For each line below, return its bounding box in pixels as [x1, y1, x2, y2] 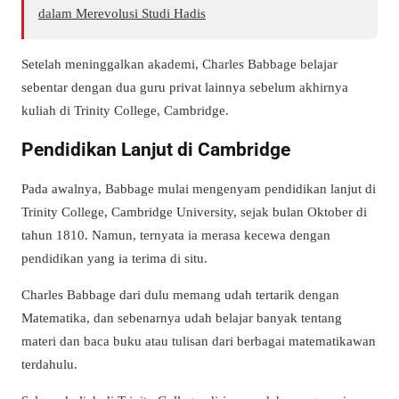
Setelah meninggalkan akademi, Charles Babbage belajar [21, 55, 338, 71]
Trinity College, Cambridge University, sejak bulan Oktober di [21, 204, 367, 220]
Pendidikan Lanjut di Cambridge [21, 138, 290, 161]
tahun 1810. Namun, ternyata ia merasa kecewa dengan [21, 227, 330, 243]
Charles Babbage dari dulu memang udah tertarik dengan [21, 287, 339, 303]
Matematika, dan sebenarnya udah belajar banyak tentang [21, 310, 342, 326]
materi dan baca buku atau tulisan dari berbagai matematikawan [21, 333, 376, 349]
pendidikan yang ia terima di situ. [21, 250, 208, 266]
